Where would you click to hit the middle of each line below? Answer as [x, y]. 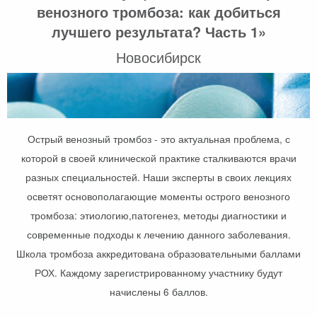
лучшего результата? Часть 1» [158, 32]
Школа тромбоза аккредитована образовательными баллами [158, 254]
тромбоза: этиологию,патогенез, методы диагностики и [158, 215]
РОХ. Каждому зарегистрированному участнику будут [158, 273]
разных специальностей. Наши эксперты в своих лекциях [158, 177]
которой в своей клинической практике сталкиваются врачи [158, 158]
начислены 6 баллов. [158, 292]
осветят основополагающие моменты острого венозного [158, 196]
